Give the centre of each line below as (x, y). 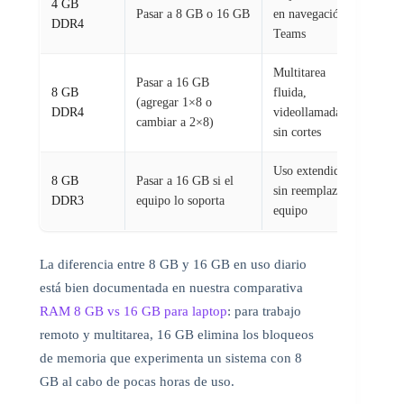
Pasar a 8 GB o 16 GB (193, 14)
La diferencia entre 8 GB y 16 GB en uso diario (173, 264)
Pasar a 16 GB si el (185, 180)
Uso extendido (310, 170)
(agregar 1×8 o (174, 102)
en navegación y (314, 14)
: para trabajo (264, 311)
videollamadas (309, 112)
